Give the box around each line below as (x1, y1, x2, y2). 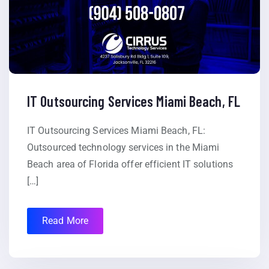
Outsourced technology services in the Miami (27, 142, 220, 154)
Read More (42, 215, 88, 227)
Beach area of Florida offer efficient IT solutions (27, 159, 234, 171)
